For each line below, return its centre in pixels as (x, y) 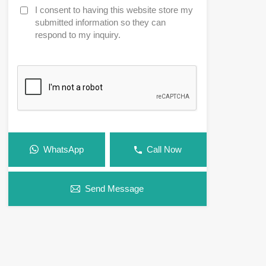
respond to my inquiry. (77, 35)
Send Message (115, 189)
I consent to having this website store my (114, 10)
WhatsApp (63, 150)
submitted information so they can (100, 23)
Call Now (164, 150)
